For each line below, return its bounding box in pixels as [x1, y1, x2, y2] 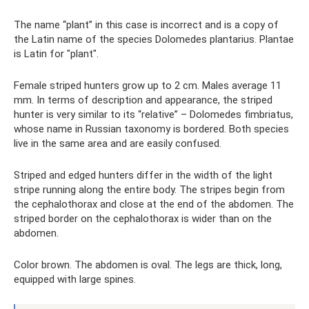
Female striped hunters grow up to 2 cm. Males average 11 [14, 79, 281, 92]
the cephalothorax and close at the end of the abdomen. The [14, 198, 294, 211]
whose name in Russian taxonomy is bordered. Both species [14, 123, 289, 136]
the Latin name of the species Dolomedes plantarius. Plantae [14, 33, 294, 46]
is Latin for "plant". [14, 48, 99, 61]
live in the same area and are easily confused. [14, 137, 221, 150]
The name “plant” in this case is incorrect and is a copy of [14, 19, 279, 32]
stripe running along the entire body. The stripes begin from [14, 183, 285, 197]
